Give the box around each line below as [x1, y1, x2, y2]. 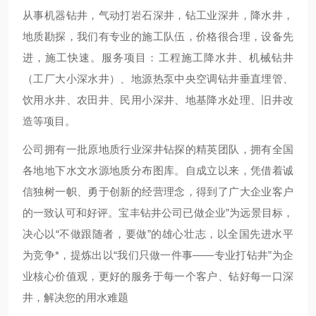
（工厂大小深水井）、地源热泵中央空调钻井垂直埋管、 [23, 73, 293, 85]
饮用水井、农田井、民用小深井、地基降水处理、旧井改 [23, 94, 293, 106]
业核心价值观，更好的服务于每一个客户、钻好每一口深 [23, 270, 293, 282]
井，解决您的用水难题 [23, 291, 128, 303]
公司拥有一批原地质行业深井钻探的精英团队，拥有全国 [23, 143, 293, 155]
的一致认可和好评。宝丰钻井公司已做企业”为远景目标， [23, 207, 293, 219]
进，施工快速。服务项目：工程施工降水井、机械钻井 [23, 51, 293, 63]
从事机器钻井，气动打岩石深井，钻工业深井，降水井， [23, 9, 293, 21]
